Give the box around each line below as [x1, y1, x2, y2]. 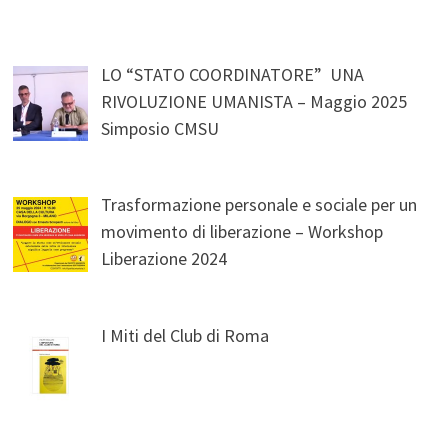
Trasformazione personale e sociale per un [101, 193, 418, 217]
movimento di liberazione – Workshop [101, 220, 384, 244]
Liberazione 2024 [101, 247, 228, 271]
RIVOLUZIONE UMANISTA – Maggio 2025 [101, 89, 408, 113]
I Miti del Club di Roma [101, 324, 270, 348]
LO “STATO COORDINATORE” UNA [101, 62, 365, 86]
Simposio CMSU [101, 116, 224, 140]
